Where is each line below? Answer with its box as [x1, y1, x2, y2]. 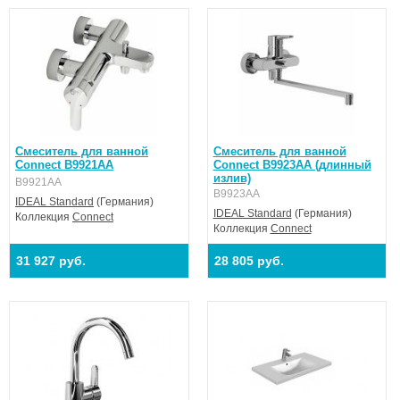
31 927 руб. [16, 254, 86, 268]
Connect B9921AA [15, 158, 113, 171]
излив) [212, 171, 251, 185]
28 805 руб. [213, 254, 284, 268]
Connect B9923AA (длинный [212, 158, 371, 171]
